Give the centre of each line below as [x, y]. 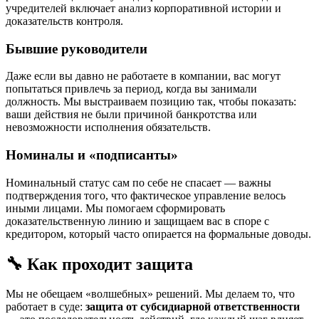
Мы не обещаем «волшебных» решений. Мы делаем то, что [150, 294]
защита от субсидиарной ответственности [193, 307]
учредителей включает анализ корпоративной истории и [143, 8]
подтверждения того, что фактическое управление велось [146, 195]
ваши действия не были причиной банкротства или [131, 115]
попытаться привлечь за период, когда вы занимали [131, 89]
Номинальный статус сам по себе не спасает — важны [138, 182]
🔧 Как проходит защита [99, 264]
